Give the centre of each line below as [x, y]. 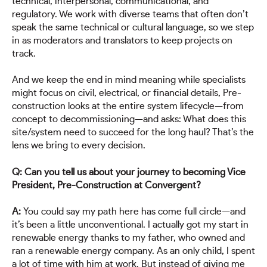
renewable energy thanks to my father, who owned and [128, 238]
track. [24, 53]
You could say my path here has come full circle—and [134, 212]
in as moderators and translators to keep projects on [122, 40]
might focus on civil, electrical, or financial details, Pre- [127, 93]
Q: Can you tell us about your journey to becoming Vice [129, 172]
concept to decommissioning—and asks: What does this [129, 119]
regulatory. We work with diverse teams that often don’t [130, 14]
